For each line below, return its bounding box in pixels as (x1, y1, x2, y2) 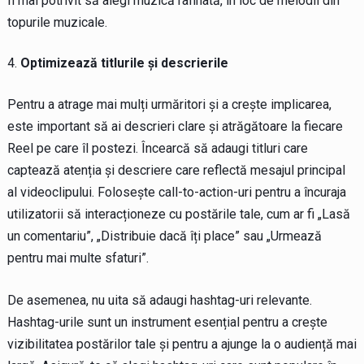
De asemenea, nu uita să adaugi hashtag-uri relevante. (6, 292, 312, 308)
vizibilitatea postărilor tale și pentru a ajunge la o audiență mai (6, 336, 357, 352)
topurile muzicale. (6, 14, 107, 30)
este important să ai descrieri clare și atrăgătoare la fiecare (6, 118, 343, 134)
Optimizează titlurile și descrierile (19, 54, 228, 71)
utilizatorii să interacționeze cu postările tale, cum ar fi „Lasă (6, 206, 350, 222)
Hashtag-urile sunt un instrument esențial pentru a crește (6, 314, 327, 330)
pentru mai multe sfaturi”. (6, 249, 149, 266)
